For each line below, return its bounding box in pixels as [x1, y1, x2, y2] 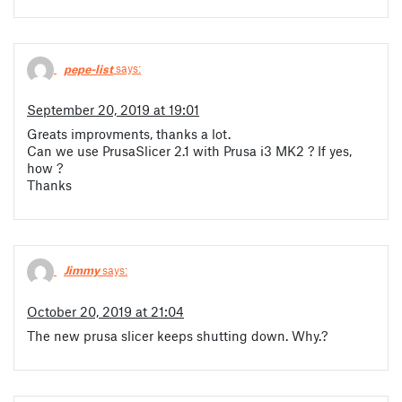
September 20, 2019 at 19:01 [27, 100, 199, 118]
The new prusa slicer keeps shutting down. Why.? [27, 327, 328, 344]
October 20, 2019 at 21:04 [27, 302, 184, 319]
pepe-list [64, 61, 113, 76]
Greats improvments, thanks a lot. [27, 125, 231, 142]
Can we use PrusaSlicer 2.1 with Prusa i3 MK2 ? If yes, [27, 142, 352, 159]
